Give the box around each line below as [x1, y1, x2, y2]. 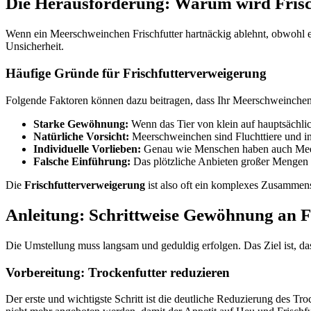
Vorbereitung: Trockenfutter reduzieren [6, 264, 230, 280]
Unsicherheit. [6, 40, 64, 53]
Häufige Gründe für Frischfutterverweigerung [6, 65, 267, 81]
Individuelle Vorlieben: [33, 142, 141, 155]
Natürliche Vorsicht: [33, 130, 129, 142]
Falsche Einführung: [33, 155, 131, 167]
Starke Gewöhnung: [33, 117, 128, 130]
